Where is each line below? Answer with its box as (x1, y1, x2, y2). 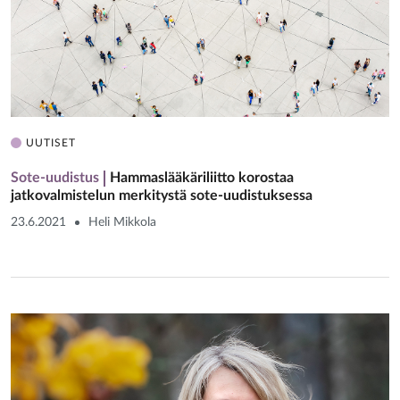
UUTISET (26, 137, 76, 148)
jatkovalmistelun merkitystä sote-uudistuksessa (11, 187, 312, 203)
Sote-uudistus (11, 170, 99, 185)
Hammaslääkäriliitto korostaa (110, 170, 294, 185)
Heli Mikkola (88, 215, 156, 229)
